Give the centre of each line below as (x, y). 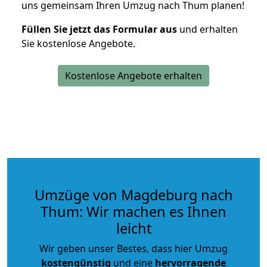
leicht (133, 228)
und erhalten (207, 29)
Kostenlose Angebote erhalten (133, 75)
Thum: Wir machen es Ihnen (133, 211)
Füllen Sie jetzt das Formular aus (99, 29)
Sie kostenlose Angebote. (78, 43)
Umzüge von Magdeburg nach (133, 195)
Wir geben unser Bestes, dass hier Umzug (133, 248)
